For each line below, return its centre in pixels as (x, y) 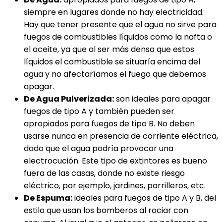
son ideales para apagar (162, 99)
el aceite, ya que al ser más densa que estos (109, 49)
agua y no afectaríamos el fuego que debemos (115, 74)
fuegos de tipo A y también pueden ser (99, 111)
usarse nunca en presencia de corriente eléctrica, (121, 136)
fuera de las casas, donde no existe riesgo (104, 173)
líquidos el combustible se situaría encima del (112, 62)
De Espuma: (48, 198)
